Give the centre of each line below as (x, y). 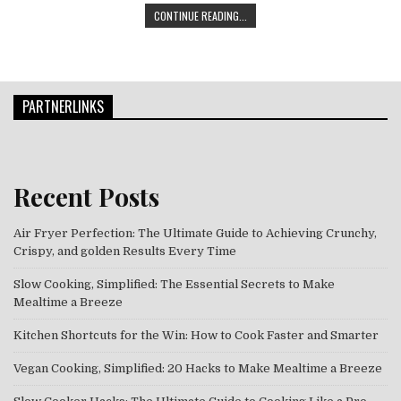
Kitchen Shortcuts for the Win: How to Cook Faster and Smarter (196, 335)
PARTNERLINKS (63, 107)
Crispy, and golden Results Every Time (125, 251)
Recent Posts (86, 196)
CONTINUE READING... (200, 16)
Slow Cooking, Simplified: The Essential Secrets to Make (174, 284)
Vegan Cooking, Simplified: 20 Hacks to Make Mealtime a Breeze (198, 368)
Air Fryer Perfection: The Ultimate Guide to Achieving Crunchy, (195, 233)
